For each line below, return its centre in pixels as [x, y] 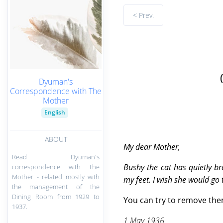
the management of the [56, 186]
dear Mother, [158, 147]
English [55, 112]
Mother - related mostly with [56, 176]
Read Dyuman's [56, 157]
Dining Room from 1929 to [56, 196]
